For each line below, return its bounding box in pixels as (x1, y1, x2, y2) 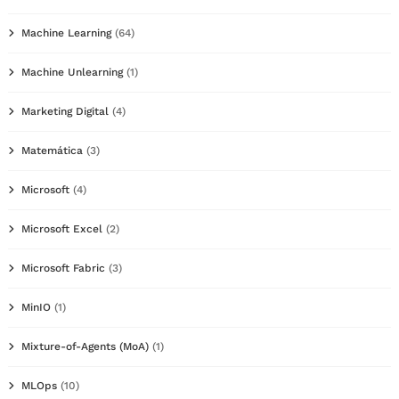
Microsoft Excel (21, 222, 102, 235)
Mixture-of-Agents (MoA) (21, 339, 149, 353)
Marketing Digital (21, 104, 109, 118)
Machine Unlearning (21, 65, 123, 78)
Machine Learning (21, 26, 111, 39)
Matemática (21, 143, 83, 157)
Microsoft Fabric (21, 261, 105, 274)
